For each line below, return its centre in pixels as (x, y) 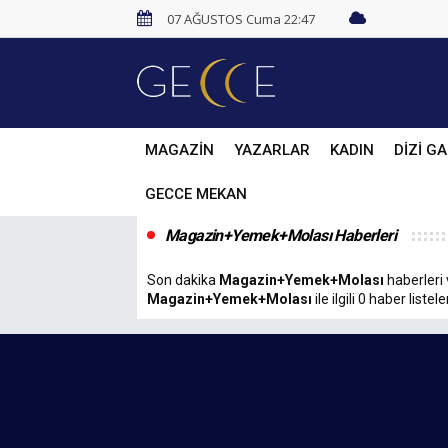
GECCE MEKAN (196, 194)
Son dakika (183, 280)
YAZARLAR (272, 150)
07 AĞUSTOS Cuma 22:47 (241, 19)
